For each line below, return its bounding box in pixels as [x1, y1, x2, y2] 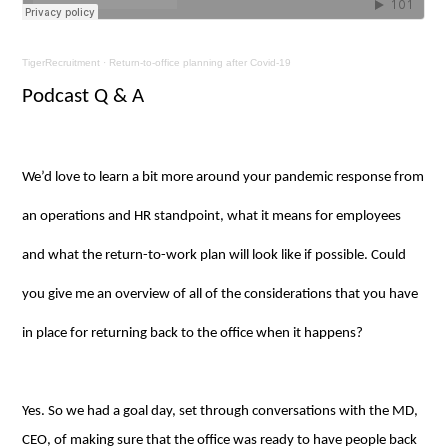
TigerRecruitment [22, 56, 101, 68]
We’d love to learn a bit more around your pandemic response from [22, 169, 425, 185]
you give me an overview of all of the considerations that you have [22, 286, 419, 302]
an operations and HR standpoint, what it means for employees [22, 208, 402, 224]
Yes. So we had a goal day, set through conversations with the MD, [22, 403, 419, 419]
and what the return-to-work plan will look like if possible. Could [22, 247, 407, 263]
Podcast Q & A [22, 85, 145, 107]
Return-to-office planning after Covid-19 [109, 56, 292, 68]
